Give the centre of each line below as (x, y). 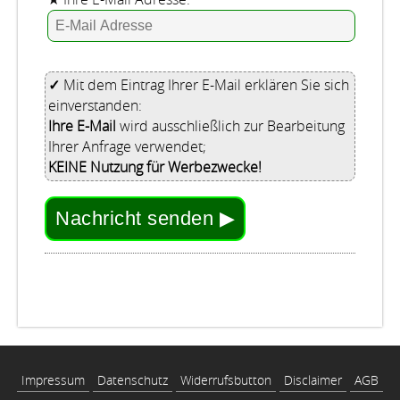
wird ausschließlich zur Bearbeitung (230, 126)
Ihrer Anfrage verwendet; (127, 146)
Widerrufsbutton (226, 380)
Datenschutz (133, 380)
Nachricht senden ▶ (145, 218)
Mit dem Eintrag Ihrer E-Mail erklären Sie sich (204, 85)
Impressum (53, 380)
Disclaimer (313, 380)
